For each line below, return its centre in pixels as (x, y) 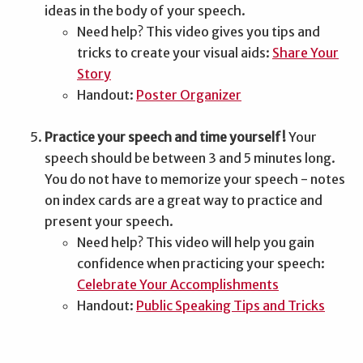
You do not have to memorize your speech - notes (195, 179)
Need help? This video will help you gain (196, 242)
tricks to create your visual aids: (175, 52)
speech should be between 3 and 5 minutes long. (190, 158)
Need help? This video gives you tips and (199, 31)
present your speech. (109, 221)
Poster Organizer (189, 94)
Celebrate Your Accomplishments (178, 284)
